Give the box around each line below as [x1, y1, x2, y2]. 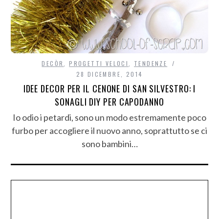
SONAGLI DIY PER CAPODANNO [55, 95, 164, 109]
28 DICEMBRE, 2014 [76, 70, 143, 79]
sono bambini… [81, 138, 138, 150]
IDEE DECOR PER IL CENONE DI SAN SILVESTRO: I [23, 82, 196, 95]
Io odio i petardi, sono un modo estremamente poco [13, 112, 206, 123]
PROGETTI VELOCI [69, 59, 129, 68]
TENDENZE [134, 59, 168, 68]
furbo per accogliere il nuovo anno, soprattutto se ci [12, 125, 207, 136]
